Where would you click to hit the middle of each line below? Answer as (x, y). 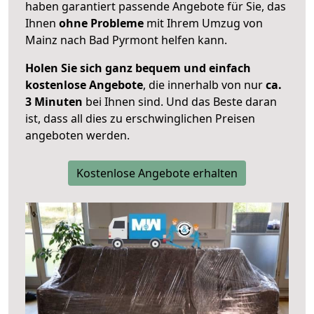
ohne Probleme (101, 23)
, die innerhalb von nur (204, 85)
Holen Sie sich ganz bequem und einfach (138, 68)
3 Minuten (54, 102)
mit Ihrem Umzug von (203, 23)
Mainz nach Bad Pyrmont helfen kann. (126, 40)
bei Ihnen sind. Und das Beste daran (180, 102)
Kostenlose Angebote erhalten (157, 173)
